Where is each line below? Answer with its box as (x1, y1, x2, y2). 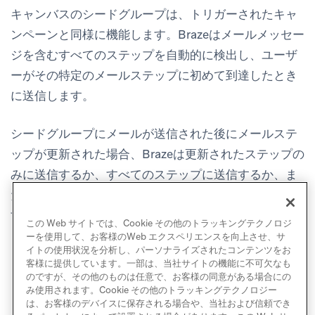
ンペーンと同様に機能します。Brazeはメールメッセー (11, 27, 304, 43)
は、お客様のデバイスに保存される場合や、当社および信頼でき (25, 297, 291, 310)
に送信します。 (11, 88, 94, 104)
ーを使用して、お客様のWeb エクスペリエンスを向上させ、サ (25, 231, 285, 243)
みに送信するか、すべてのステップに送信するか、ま (11, 167, 297, 183)
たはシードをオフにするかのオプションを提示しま (11, 187, 285, 203)
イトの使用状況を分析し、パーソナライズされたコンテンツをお (25, 244, 291, 257)
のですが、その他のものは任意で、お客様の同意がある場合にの (25, 271, 291, 283)
